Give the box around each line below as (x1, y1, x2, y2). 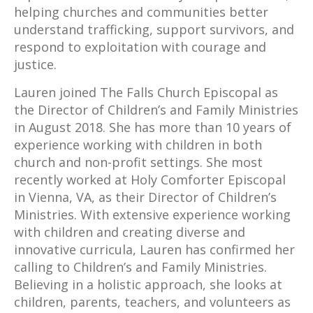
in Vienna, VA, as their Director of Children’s (14, 188, 277, 205)
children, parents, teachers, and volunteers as (14, 293, 291, 310)
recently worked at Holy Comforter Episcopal (14, 170, 286, 188)
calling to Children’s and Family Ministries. (14, 258, 267, 275)
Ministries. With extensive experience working (14, 205, 291, 223)
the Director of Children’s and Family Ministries (14, 101, 298, 118)
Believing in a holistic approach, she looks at (14, 275, 282, 293)
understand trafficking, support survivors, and (14, 20, 294, 38)
